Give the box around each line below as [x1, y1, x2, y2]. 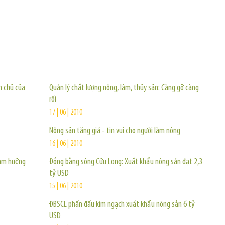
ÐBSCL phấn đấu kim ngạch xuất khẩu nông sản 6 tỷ [49, 200, 195, 209]
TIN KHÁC [47, 48, 107, 66]
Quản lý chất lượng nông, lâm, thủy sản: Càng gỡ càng [49, 83, 199, 93]
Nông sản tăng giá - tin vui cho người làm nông [49, 126, 180, 136]
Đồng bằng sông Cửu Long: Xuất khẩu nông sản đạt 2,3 [49, 157, 202, 167]
